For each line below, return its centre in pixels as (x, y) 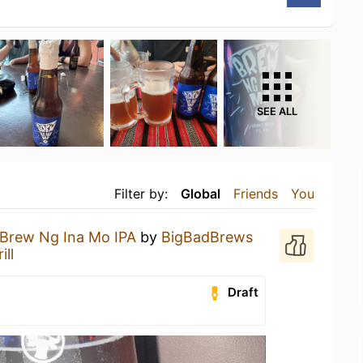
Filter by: (141, 193)
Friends (256, 193)
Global (201, 193)
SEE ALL (277, 111)
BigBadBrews (207, 237)
